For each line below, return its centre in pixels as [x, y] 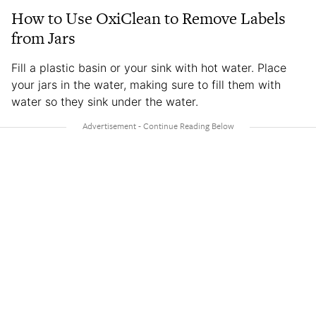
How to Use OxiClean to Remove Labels [148, 18]
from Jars [43, 38]
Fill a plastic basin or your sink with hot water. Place [149, 68]
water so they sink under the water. [105, 102]
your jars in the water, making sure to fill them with [146, 85]
